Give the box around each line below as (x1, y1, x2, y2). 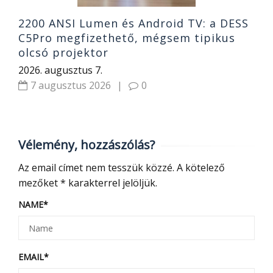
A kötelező (174, 161, 225, 175)
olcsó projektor (18, 45, 108, 60)
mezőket (18, 176, 60, 190)
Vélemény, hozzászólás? (18, 136, 155, 154)
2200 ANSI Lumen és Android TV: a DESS (18, 16, 249, 31)
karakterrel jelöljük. (66, 176, 157, 190)
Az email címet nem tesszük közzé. (18, 161, 174, 175)
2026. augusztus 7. (18, 63, 102, 77)
